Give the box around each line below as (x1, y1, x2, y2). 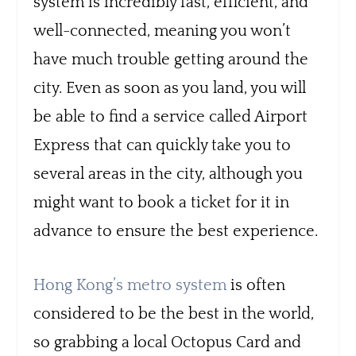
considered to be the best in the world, (33, 304, 315, 323)
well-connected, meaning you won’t (33, 21, 292, 40)
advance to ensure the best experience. (33, 222, 319, 240)
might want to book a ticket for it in (33, 193, 290, 211)
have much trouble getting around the (33, 50, 309, 68)
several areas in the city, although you (33, 164, 304, 183)
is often (226, 276, 286, 294)
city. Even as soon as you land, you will (33, 79, 307, 97)
